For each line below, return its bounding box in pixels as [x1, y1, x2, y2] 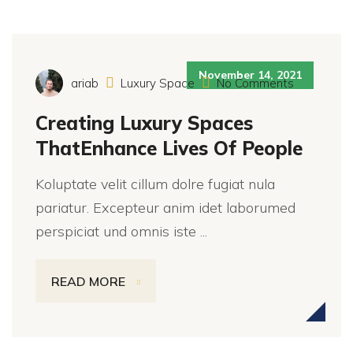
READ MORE [51, 273, 125, 289]
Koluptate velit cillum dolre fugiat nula [35, 175, 275, 193]
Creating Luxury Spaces [35, 111, 253, 135]
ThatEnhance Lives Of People [35, 136, 303, 160]
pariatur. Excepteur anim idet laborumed [35, 199, 295, 217]
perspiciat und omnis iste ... [35, 222, 207, 240]
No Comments [214, 76, 294, 91]
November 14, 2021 [199, 68, 302, 82]
